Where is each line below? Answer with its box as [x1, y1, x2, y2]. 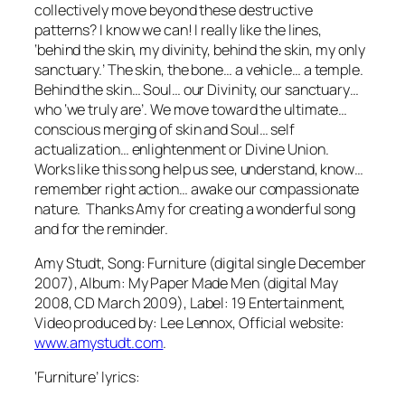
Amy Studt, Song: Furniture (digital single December [34, 253, 366, 273]
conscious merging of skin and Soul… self [34, 118, 295, 139]
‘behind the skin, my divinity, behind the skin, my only [34, 39, 365, 60]
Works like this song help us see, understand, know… [34, 158, 363, 179]
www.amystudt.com [34, 333, 164, 353]
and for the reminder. [34, 218, 168, 239]
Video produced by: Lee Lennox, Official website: [34, 313, 345, 333]
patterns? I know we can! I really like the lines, [34, 19, 323, 40]
